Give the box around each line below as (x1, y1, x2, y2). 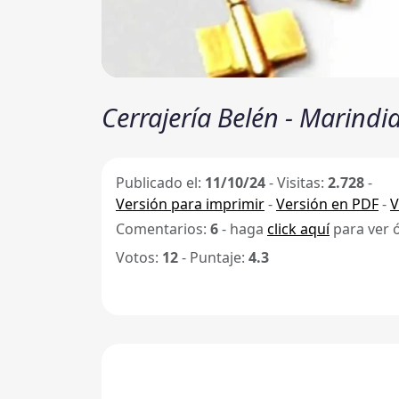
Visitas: (277, 173, 328, 192)
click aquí (267, 219, 330, 239)
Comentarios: (116, 219, 210, 239)
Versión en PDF (276, 194, 379, 214)
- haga (218, 219, 267, 239)
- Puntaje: (178, 248, 248, 267)
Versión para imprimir (116, 194, 265, 214)
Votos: (116, 248, 162, 267)
